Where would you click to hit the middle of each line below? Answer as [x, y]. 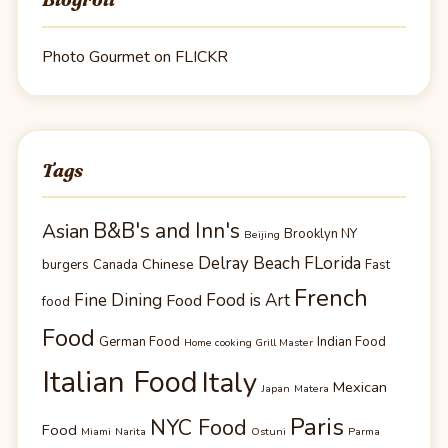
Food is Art [248, 301]
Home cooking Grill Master [248, 343]
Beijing [262, 235]
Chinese [168, 264]
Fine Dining [118, 301]
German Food [139, 342]
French [331, 298]
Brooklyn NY [320, 234]
